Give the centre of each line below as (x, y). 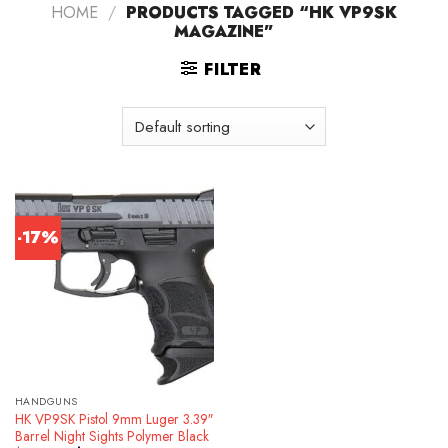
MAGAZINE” (224, 32)
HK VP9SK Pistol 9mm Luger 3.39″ (113, 418)
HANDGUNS (46, 402)
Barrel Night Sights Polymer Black (111, 435)
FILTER (232, 70)
